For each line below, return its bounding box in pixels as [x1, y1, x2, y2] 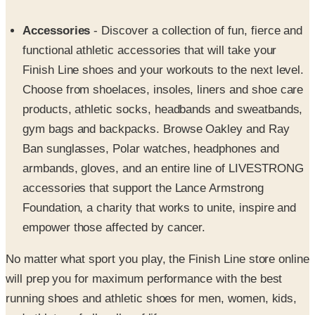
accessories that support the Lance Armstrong [22, 148, 264, 162]
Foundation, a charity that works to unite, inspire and [22, 168, 297, 182]
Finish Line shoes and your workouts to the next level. [22, 30, 304, 44]
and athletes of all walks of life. [6, 278, 167, 292]
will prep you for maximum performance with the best [6, 239, 283, 253]
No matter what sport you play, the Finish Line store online [6, 219, 309, 233]
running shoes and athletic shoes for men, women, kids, [6, 259, 297, 273]
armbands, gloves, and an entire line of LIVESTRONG [22, 129, 304, 143]
